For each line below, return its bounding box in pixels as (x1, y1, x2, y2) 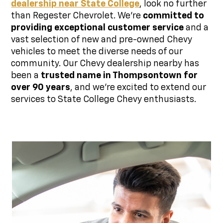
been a (11, 71, 41, 81)
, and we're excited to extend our (70, 83, 207, 93)
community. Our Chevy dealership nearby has (11, 59, 200, 69)
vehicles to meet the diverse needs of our (11, 47, 183, 57)
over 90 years (11, 83, 71, 93)
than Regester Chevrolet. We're (11, 11, 143, 21)
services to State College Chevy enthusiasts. (11, 95, 197, 105)
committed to (143, 11, 205, 21)
